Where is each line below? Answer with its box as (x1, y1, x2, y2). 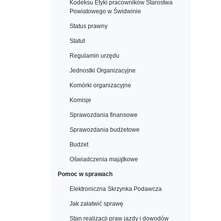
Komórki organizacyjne (70, 82, 131, 89)
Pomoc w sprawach (58, 171, 112, 178)
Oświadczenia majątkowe (70, 156, 138, 163)
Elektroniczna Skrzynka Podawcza (70, 185, 162, 192)
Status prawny (70, 23, 108, 30)
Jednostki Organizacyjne (70, 67, 136, 74)
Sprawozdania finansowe (70, 111, 138, 118)
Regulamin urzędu (70, 52, 119, 59)
